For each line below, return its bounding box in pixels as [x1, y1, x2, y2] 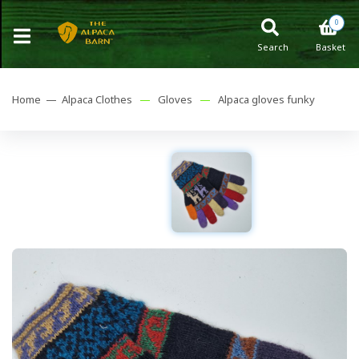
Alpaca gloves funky [218, 92, 315, 107]
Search [257, 41, 288, 53]
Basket [316, 41, 345, 53]
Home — [12, 92, 62, 107]
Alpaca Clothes [62, 92, 132, 107]
